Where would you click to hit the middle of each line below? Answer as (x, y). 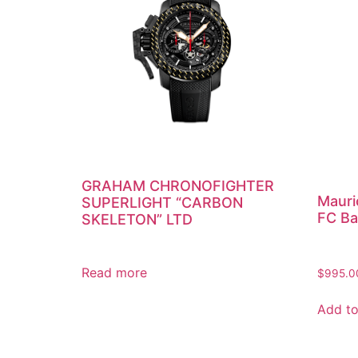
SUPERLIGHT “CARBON (162, 203)
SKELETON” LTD (137, 220)
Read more (114, 273)
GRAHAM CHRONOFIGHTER (178, 186)
